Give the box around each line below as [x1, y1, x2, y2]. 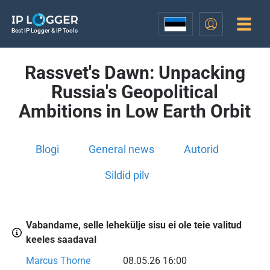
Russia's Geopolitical [51, 81, 219, 102]
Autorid [184, 143, 219, 155]
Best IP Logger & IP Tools [11, 27, 78, 34]
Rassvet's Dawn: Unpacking [24, 62, 245, 83]
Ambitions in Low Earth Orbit [19, 101, 251, 122]
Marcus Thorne [25, 255, 90, 267]
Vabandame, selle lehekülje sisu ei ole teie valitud [25, 219, 242, 231]
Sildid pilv [105, 169, 150, 181]
